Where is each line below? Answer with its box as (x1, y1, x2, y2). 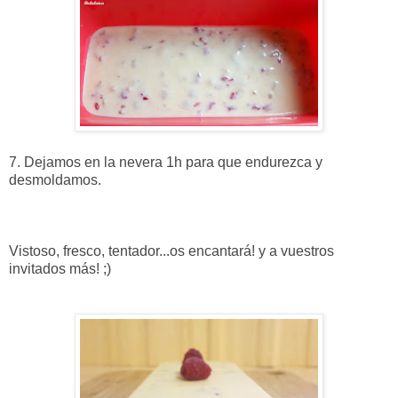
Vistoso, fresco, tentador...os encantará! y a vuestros (9, 243, 334, 259)
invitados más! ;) (9, 261, 115, 277)
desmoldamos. (9, 172, 105, 188)
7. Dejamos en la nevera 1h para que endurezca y (9, 155, 322, 171)
